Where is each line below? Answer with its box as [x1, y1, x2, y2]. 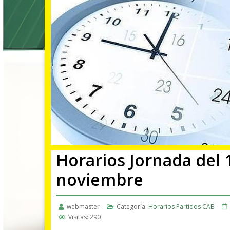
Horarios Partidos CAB [148, 202, 215, 211]
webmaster [67, 202, 100, 211]
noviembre [56, 168, 143, 190]
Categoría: [115, 202, 148, 211]
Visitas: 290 [68, 212, 101, 221]
